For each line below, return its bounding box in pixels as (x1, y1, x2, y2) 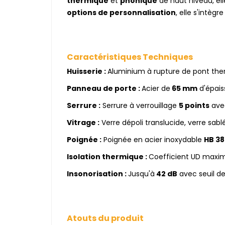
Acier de (142, 83, 170, 93)
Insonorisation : (67, 169, 127, 179)
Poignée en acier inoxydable (103, 135, 204, 145)
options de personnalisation (67, 8, 176, 18)
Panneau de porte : (67, 83, 140, 93)
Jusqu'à (128, 169, 155, 179)
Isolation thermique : (67, 152, 147, 162)
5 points (179, 100, 209, 110)
